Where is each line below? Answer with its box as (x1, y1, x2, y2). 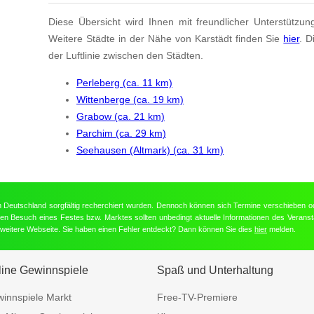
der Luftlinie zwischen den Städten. (48, 50, 203, 62)
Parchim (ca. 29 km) (76, 127, 166, 139)
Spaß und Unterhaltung (157, 264, 273, 277)
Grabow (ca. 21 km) (76, 110, 165, 122)
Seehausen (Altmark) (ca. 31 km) (76, 144, 224, 156)
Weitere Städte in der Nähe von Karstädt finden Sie (48, 33, 284, 45)
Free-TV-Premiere (157, 291, 238, 303)
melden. (267, 225, 296, 234)
